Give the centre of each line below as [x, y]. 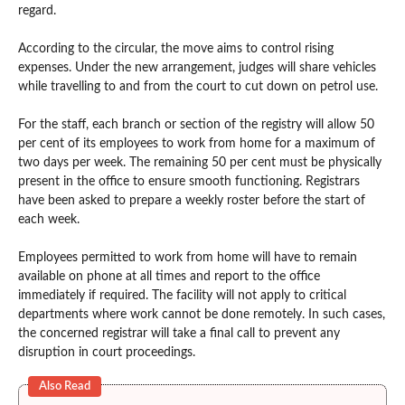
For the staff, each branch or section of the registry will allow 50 [196, 124]
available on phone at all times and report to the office [169, 276]
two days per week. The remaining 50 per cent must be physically [200, 162]
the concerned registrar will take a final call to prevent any [179, 333]
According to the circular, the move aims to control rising [176, 48]
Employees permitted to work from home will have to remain [188, 257]
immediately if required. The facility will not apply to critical [182, 295]
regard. [37, 10]
